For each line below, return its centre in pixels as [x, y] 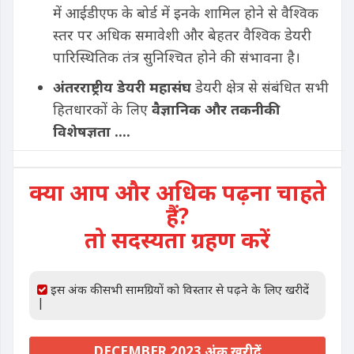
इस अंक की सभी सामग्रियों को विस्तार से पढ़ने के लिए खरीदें [178, 289]
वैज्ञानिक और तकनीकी [216, 109]
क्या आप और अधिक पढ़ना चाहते [177, 192]
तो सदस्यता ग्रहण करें [177, 239]
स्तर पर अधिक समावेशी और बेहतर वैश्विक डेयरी [182, 35]
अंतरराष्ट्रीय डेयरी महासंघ [122, 87]
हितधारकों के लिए [102, 109]
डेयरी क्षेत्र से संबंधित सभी [260, 87]
